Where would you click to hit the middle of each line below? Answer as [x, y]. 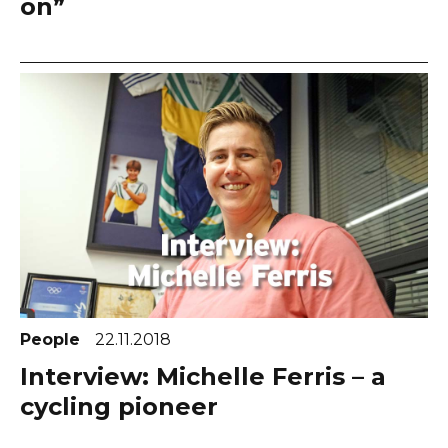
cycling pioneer [119, 406]
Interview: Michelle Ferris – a [203, 376]
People [52, 339]
